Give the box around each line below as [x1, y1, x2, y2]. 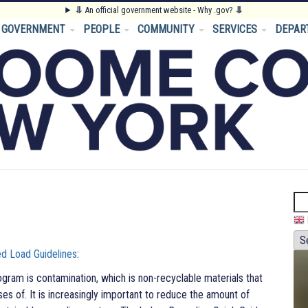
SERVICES [212, 23, 260, 36]
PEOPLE [83, 23, 122, 36]
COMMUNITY [137, 23, 197, 36]
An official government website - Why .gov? [82, 5, 235, 15]
